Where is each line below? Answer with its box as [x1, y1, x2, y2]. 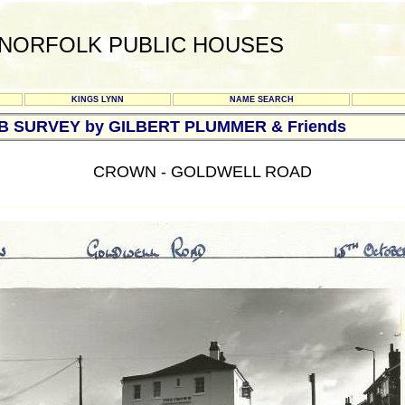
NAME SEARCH [229, 95, 294, 104]
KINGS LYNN [71, 95, 124, 104]
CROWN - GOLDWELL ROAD [93, 163, 312, 181]
